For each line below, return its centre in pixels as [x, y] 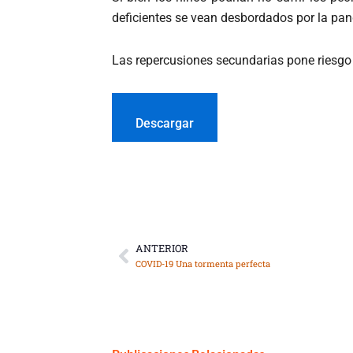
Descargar [165, 123]
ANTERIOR [162, 248]
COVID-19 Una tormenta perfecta [203, 264]
